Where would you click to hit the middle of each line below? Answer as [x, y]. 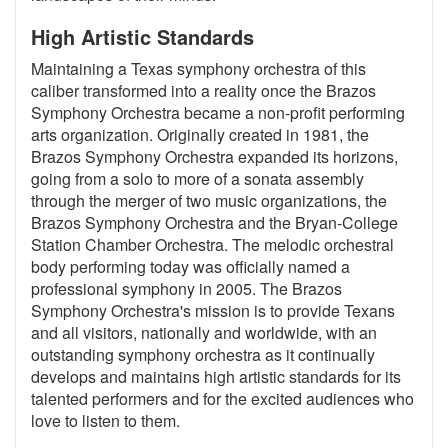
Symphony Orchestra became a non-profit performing [218, 112]
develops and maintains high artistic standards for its [216, 376]
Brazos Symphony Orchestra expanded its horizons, [214, 156]
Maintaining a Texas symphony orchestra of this [198, 68]
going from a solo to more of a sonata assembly [197, 178]
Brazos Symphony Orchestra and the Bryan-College [214, 222]
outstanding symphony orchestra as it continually [203, 354]
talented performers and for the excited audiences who [222, 398]
